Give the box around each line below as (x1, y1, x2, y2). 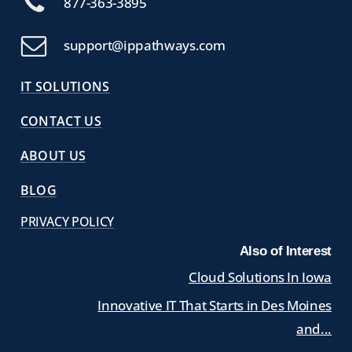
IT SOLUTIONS (20, 77, 110, 95)
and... (296, 319, 332, 338)
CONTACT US (20, 112, 102, 130)
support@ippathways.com (63, 35, 225, 54)
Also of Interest (239, 243, 332, 258)
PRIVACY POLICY (20, 212, 115, 230)
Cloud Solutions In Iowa (188, 267, 332, 286)
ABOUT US (20, 146, 86, 164)
